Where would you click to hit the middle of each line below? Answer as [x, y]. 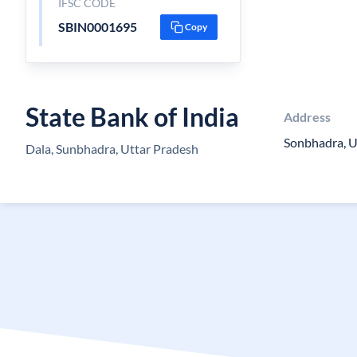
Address [307, 117]
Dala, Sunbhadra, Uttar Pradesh [112, 149]
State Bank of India [132, 117]
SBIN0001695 [97, 27]
